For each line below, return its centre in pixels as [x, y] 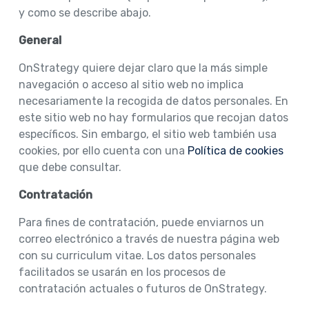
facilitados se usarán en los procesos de [122, 272]
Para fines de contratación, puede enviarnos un [141, 222]
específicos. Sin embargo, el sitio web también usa [147, 134]
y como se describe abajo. [84, 12]
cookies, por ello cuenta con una [103, 150]
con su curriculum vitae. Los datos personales [137, 255]
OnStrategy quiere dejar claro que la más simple [143, 68]
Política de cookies [235, 150]
